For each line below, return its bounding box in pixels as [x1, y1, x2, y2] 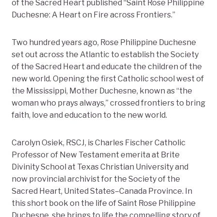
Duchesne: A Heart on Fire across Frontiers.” [12, 10, 175, 20]
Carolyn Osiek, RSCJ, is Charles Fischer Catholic [12, 138, 186, 148]
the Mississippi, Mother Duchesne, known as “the [12, 86, 192, 96]
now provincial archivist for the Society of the [12, 174, 180, 184]
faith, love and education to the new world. [12, 110, 167, 120]
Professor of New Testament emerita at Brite [12, 150, 180, 160]
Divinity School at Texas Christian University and [12, 162, 188, 172]
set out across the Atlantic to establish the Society [12, 50, 199, 60]
